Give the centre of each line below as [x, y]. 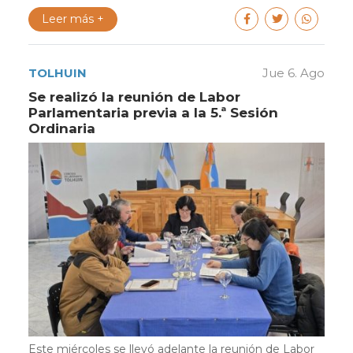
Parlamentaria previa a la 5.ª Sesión [153, 113]
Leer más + [73, 19]
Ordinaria [62, 129]
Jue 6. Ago [294, 73]
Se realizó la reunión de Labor [134, 97]
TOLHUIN [58, 73]
